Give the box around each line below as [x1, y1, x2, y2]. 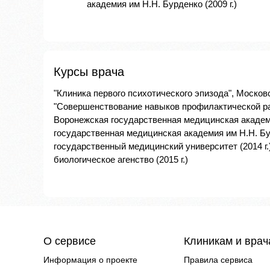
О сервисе [43, 235, 96, 248]
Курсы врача [54, 65, 124, 79]
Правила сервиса [184, 255, 253, 265]
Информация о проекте [43, 255, 137, 265]
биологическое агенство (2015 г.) [54, 154, 188, 165]
